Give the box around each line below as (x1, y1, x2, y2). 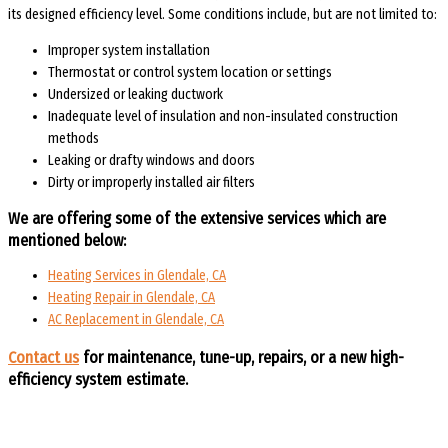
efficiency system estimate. (8, 370, 188, 390)
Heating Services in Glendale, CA (48, 267, 226, 285)
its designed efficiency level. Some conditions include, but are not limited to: (8, 6, 437, 24)
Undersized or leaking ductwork (48, 86, 223, 104)
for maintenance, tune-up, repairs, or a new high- (79, 348, 404, 368)
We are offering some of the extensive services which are (8, 208, 386, 228)
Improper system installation (48, 42, 210, 60)
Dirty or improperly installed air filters (48, 174, 255, 192)
